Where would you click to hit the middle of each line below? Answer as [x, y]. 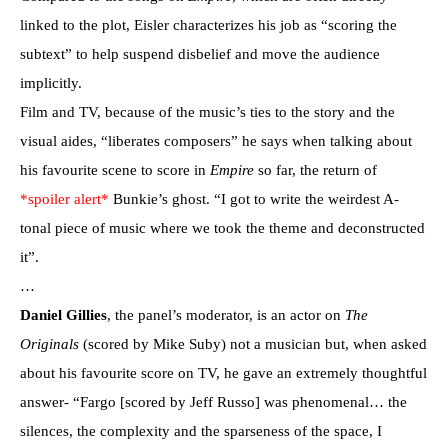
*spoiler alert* [64, 198]
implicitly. [51, 82]
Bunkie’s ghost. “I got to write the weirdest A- [254, 198]
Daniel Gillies [63, 314]
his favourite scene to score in [115, 169]
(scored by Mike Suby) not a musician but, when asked [253, 343]
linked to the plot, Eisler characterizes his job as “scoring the [208, 24]
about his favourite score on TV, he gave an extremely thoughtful [223, 372]
